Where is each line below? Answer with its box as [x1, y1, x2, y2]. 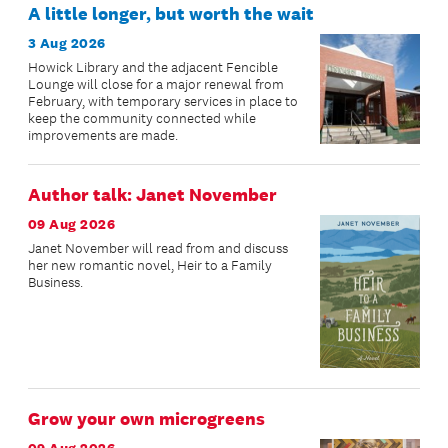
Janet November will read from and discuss [28, 239, 288, 257]
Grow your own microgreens [28, 408, 265, 431]
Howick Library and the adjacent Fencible [28, 58, 278, 76]
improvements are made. [28, 126, 178, 144]
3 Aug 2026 [28, 33, 106, 52]
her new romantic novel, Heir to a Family [28, 256, 272, 274]
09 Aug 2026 [28, 214, 116, 233]
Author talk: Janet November [28, 183, 277, 206]
